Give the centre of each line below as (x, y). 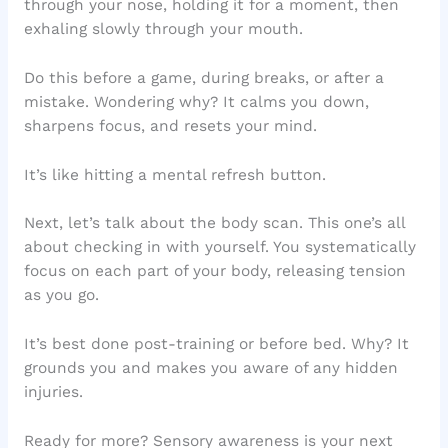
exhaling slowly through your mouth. (163, 29)
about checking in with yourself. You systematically (219, 247)
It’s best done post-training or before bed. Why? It (216, 344)
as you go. (61, 295)
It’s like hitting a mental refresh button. (174, 174)
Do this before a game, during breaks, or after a (203, 77)
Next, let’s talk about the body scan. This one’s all (214, 223)
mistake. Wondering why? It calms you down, (196, 101)
